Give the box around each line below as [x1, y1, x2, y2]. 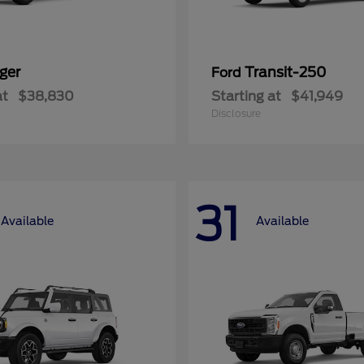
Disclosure [211, 107, 261, 119]
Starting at [211, 89, 281, 104]
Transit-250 [245, 64, 327, 80]
